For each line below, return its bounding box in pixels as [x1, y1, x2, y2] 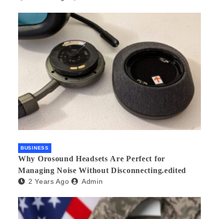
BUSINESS [21, 145, 49, 151]
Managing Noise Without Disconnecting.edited [18, 166, 187, 175]
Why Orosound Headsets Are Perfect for [18, 154, 165, 163]
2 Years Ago [28, 177, 69, 186]
